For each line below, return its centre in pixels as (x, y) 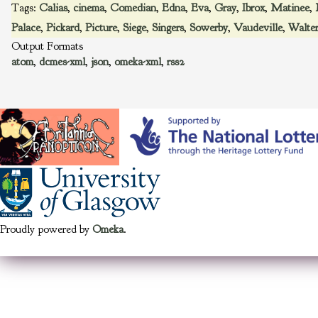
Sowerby (209, 28)
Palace (26, 28)
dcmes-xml (62, 62)
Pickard (63, 28)
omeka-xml (138, 62)
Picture (101, 28)
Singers (168, 28)
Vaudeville (258, 28)
